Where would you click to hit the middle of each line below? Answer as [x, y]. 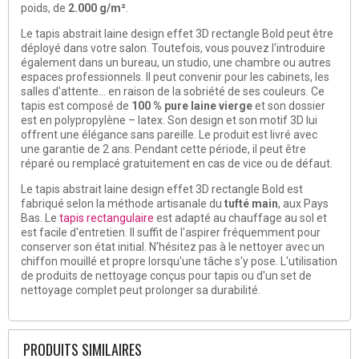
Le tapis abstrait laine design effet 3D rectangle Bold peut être [177, 33]
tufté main [251, 203]
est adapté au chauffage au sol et [240, 218]
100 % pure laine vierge [192, 105]
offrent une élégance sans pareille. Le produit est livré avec [169, 134]
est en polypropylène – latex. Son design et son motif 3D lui [169, 120]
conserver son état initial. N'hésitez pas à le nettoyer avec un [173, 246]
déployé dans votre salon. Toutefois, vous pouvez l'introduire [173, 48]
